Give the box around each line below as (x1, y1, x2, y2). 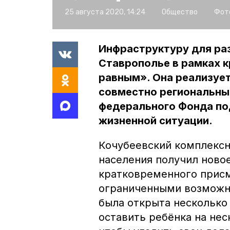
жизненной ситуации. (99, 114, 213, 127)
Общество (162, 7, 198, 16)
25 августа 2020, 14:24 (65, 7, 145, 16)
